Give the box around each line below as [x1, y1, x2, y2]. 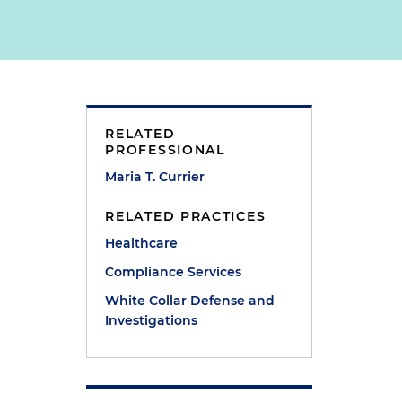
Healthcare [105, 235, 179, 251]
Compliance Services [105, 264, 242, 280]
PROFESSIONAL [105, 142, 225, 158]
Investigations [105, 312, 198, 328]
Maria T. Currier [105, 169, 205, 185]
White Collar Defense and [105, 293, 275, 309]
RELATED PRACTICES [105, 208, 267, 224]
